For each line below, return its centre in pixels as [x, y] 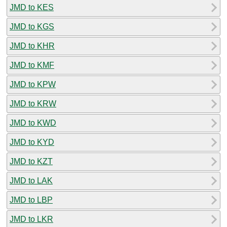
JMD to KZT [31, 161]
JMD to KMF [32, 65]
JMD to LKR [31, 219]
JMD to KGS [32, 26]
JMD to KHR [32, 46]
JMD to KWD [33, 123]
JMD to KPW [33, 84]
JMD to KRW [33, 103]
